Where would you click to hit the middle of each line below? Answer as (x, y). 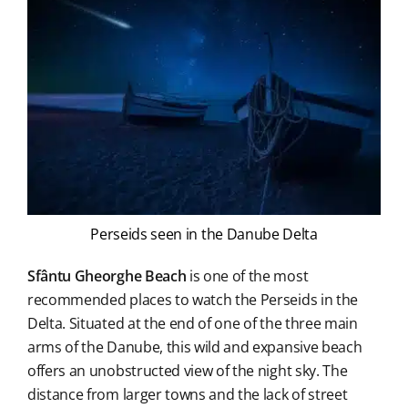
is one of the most (249, 276)
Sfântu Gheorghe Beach (108, 276)
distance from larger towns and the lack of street (187, 395)
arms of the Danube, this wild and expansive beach (194, 347)
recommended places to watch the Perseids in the (192, 300)
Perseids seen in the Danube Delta (204, 235)
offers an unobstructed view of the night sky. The (187, 371)
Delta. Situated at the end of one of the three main (192, 324)
